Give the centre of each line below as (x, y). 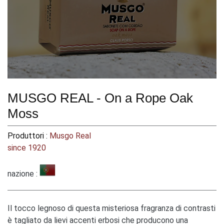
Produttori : (28, 135)
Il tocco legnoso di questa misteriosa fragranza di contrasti (111, 208)
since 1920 (27, 147)
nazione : (22, 173)
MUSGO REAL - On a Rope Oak (100, 98)
